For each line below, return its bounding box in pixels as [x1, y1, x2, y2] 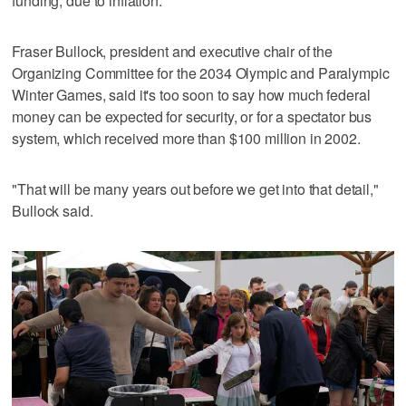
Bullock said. [12, 200, 93, 222]
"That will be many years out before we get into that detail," [12, 179, 379, 200]
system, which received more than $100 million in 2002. [12, 128, 361, 150]
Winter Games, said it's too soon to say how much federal [12, 84, 371, 106]
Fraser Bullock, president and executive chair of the [12, 41, 333, 63]
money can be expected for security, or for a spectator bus [12, 106, 372, 128]
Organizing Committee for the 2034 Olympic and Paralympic [12, 63, 390, 84]
